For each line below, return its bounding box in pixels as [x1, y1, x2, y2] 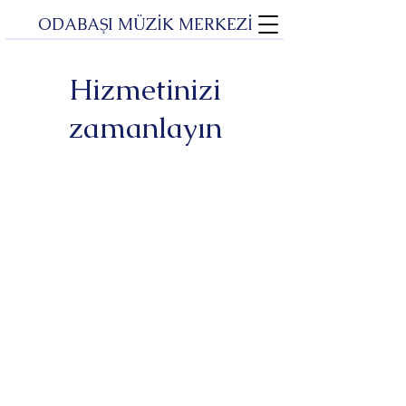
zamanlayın [68, 109, 222, 146]
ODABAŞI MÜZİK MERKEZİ [37, 14, 253, 34]
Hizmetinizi [69, 71, 221, 108]
